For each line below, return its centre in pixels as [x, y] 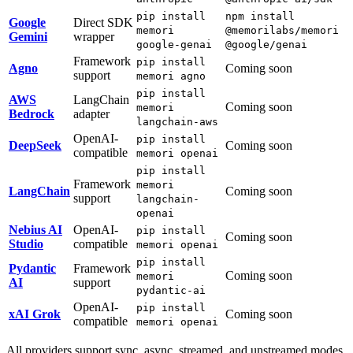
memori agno [171, 76]
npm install [260, 16]
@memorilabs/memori [282, 30]
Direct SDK [103, 22]
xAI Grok [35, 314]
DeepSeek [35, 145]
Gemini [28, 36]
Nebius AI [35, 229]
